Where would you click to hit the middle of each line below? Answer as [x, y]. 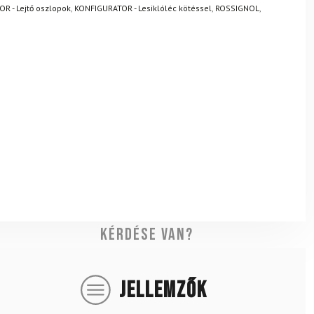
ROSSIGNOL [237, 8]
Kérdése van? [147, 234]
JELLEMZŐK [163, 291]
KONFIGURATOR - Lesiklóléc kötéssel [143, 8]
